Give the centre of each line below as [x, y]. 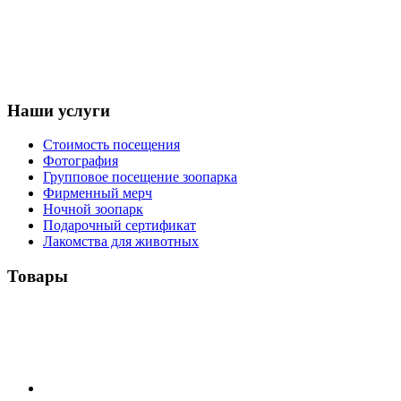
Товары [38, 276]
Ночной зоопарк [93, 209]
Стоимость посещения [111, 145]
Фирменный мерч [98, 193]
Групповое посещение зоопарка [140, 177]
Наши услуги [59, 110]
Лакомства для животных [121, 242]
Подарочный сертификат [119, 226]
